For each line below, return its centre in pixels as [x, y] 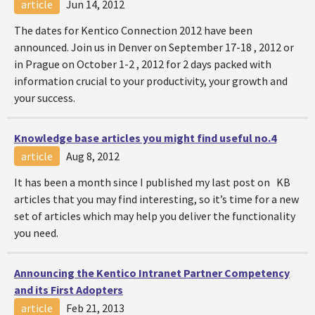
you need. [36, 233]
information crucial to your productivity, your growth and [151, 81]
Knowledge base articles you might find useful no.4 [145, 138]
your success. [45, 98]
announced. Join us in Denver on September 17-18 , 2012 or [154, 47]
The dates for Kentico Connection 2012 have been [133, 30]
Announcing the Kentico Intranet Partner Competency [152, 273]
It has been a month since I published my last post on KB [152, 182]
